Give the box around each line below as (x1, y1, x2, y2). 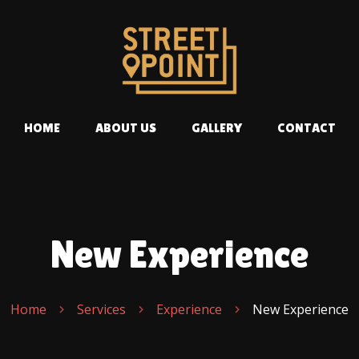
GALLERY (191, 119, 242, 135)
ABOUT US (95, 119, 156, 135)
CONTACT (276, 119, 336, 135)
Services (77, 300, 126, 318)
